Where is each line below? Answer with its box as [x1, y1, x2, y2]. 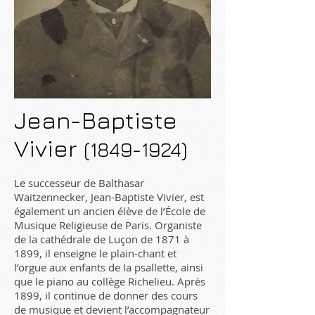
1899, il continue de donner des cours [14, 288, 198, 302]
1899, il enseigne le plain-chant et [14, 246, 176, 260]
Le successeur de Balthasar [14, 176, 144, 190]
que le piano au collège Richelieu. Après [14, 274, 205, 288]
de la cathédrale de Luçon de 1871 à [14, 232, 189, 246]
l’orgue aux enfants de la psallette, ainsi [14, 260, 203, 274]
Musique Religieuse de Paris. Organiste [14, 218, 202, 232]
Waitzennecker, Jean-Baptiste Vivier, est [14, 190, 204, 204]
